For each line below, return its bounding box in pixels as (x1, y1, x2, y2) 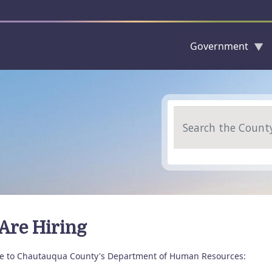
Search (173, 106, 206, 120)
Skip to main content (135, 70, 222, 83)
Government (190, 39, 248, 53)
